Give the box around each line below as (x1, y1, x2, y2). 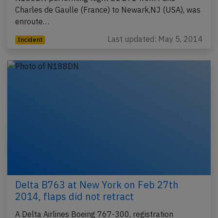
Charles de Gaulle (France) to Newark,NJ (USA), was (15, 5, 200, 15)
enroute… (15, 17, 49, 27)
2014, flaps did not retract (15, 189, 134, 203)
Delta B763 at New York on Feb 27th (15, 178, 179, 191)
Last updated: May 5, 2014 (108, 34, 203, 44)
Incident (17, 36, 43, 44)
